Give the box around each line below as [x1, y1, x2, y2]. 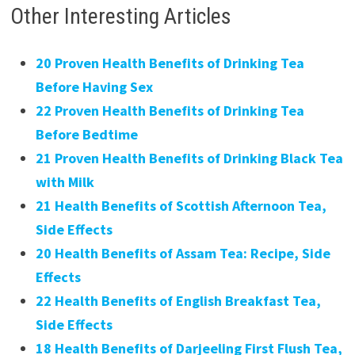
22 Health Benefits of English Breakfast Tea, [35, 291, 321, 310]
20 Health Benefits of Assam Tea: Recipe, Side [35, 243, 330, 262]
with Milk [35, 172, 94, 191]
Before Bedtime [35, 124, 138, 143]
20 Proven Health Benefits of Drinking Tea [35, 53, 304, 72]
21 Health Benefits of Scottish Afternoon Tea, [35, 196, 326, 215]
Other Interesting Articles [10, 2, 231, 29]
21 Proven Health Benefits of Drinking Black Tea [35, 148, 343, 167]
